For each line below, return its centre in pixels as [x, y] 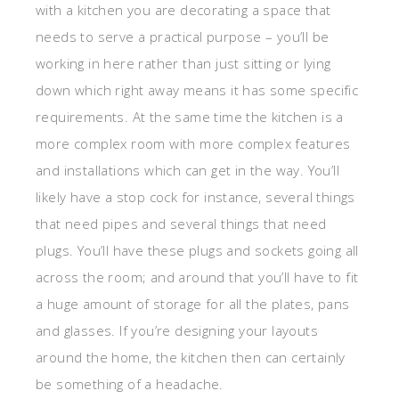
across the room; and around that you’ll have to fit [197, 277]
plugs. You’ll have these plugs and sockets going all [197, 251]
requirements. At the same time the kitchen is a [190, 117]
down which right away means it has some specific [197, 90]
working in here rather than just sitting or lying [183, 64]
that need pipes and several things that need [181, 224]
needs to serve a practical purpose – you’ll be [183, 37]
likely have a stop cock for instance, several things [195, 197]
